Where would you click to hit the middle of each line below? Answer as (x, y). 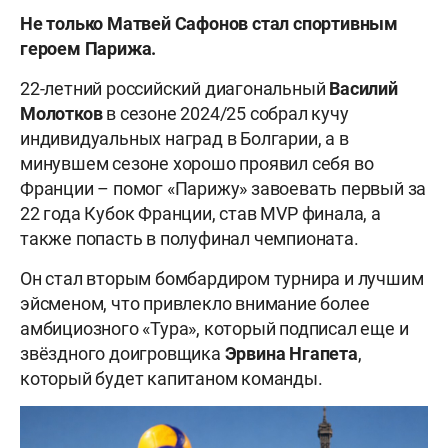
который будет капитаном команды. (171, 379)
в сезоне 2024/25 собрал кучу (225, 114)
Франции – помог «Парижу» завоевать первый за (223, 189)
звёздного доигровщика (122, 354)
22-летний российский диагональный (175, 89)
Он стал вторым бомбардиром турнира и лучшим (222, 279)
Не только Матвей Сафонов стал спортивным (209, 24)
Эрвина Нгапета (291, 354)
